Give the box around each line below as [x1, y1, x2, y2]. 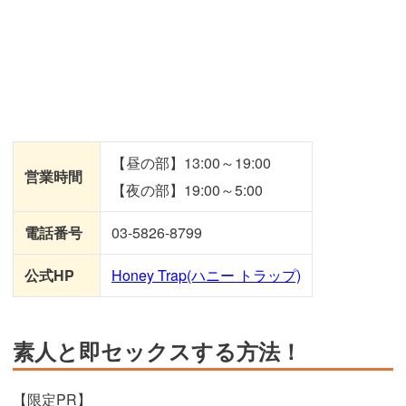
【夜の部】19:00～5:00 [111, 179, 263, 201]
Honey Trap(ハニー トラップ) [111, 265, 301, 286]
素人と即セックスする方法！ [13, 335, 302, 367]
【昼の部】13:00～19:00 [111, 152, 271, 174]
